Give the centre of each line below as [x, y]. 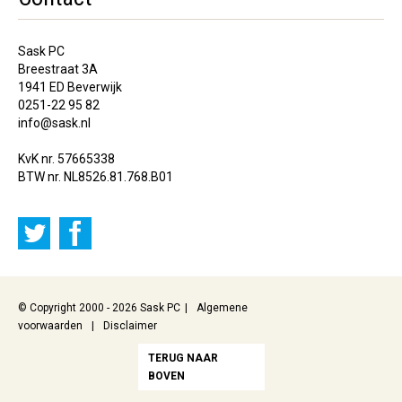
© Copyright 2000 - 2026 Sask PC [99, 308]
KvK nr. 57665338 [66, 159]
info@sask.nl [54, 123]
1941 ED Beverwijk [70, 87]
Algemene [222, 308]
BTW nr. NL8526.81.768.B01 [96, 177]
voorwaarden [50, 326]
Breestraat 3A [58, 70]
